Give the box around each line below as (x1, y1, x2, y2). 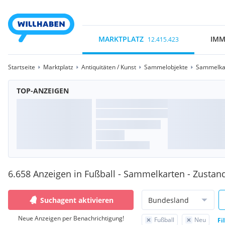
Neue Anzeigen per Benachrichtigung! (18, 214, 124, 222)
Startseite (8, 63, 35, 71)
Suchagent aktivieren (40, 195, 114, 205)
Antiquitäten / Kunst (81, 63, 136, 71)
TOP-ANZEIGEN (17, 86, 69, 95)
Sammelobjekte (144, 63, 188, 71)
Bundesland (148, 195, 189, 205)
